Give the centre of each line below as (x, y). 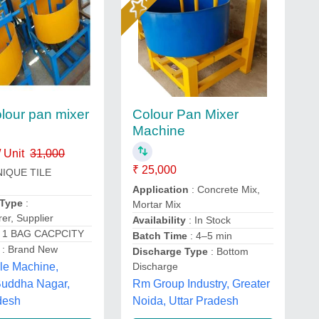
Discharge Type (170, 251)
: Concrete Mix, (224, 189)
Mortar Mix (156, 204)
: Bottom (228, 251)
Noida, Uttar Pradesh (185, 300)
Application (160, 189)
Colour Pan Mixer (185, 115)
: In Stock (208, 220)
